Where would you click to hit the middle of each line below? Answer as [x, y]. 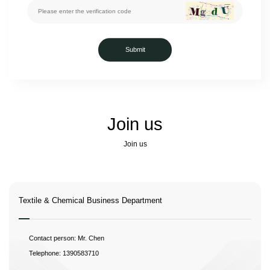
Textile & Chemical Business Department [90, 201]
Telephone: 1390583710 [64, 253]
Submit [135, 49]
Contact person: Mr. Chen [68, 238]
